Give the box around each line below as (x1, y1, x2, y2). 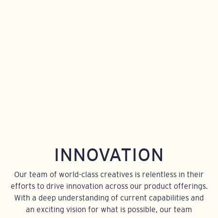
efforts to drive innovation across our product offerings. (10, 181, 208, 190)
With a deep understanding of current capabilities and (14, 193, 204, 202)
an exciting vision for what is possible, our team (26, 204, 192, 214)
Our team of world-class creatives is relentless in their (14, 169, 204, 179)
